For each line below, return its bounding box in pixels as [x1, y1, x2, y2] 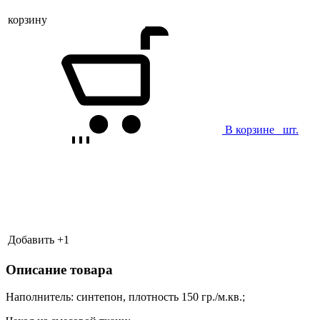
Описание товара [6, 261, 113, 277]
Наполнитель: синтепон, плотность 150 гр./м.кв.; [6, 291, 245, 304]
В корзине [225, 123, 280, 136]
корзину [8, 13, 47, 26]
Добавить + [8, 233, 64, 246]
